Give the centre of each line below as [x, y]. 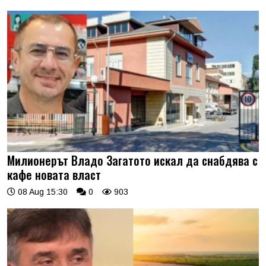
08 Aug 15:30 [42, 192]
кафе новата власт [54, 175]
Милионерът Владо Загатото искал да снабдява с [132, 161]
